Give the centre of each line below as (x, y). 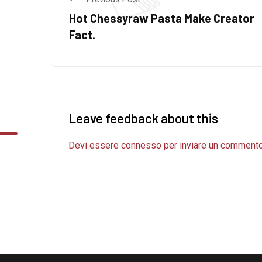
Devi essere (95, 145)
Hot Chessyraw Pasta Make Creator (162, 18)
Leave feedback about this (143, 118)
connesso (141, 145)
